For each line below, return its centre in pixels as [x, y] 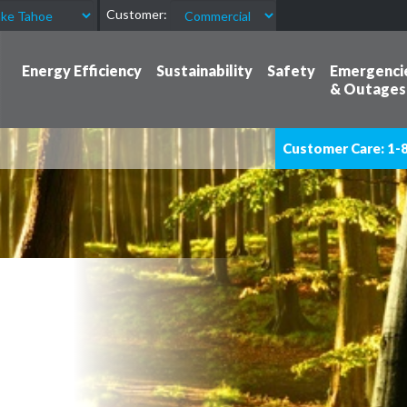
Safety [291, 70]
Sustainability [204, 70]
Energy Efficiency [82, 70]
